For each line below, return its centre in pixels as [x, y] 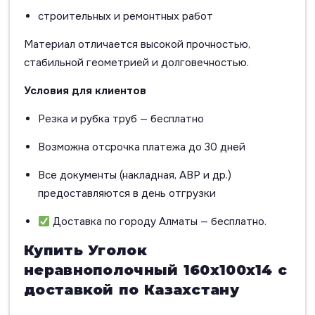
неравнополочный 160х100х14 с [156, 270]
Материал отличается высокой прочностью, [137, 45]
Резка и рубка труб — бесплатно [121, 119]
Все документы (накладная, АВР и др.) [135, 175]
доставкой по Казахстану [131, 290]
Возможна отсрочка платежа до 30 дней [142, 147]
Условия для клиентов [85, 91]
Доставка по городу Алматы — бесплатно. [159, 222]
